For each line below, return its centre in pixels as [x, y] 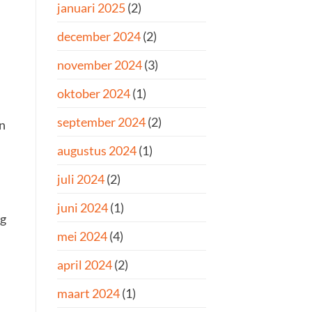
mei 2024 [82, 236]
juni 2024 [83, 208]
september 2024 [101, 122]
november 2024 [100, 65]
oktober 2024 [94, 94]
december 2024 [99, 37]
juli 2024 [81, 179]
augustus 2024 [97, 151]
